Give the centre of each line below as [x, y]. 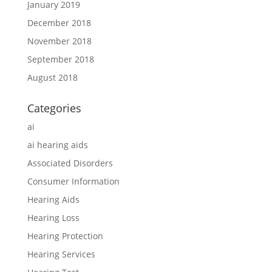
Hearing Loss [53, 218]
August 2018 [52, 77]
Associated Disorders [70, 163]
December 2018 [59, 23]
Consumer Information [73, 181]
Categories [54, 108]
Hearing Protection [65, 236]
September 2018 [60, 59]
